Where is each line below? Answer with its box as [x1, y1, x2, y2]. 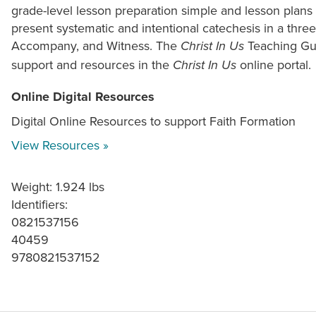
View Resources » [11, 136, 109, 154]
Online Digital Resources [11, 87, 154, 107]
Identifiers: [11, 195, 68, 214]
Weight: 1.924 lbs [11, 178, 104, 196]
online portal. [236, 56, 311, 74]
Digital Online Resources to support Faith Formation [11, 112, 296, 130]
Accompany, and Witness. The [11, 37, 181, 55]
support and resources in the [11, 56, 173, 74]
